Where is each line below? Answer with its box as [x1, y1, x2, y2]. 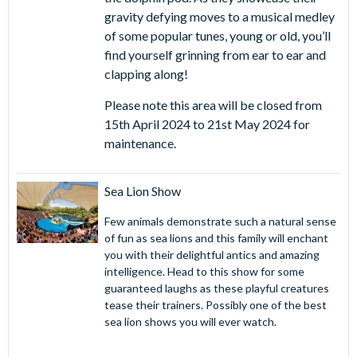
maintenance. [104, 135, 176, 151]
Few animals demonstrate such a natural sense [104, 214, 336, 229]
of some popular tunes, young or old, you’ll [104, 28, 331, 44]
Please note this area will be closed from [104, 97, 322, 113]
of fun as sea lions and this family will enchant [104, 231, 328, 245]
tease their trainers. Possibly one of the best [104, 298, 327, 312]
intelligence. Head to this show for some [104, 265, 304, 279]
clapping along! [104, 66, 188, 82]
